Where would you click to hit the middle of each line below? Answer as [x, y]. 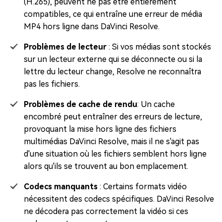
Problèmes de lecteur [65, 47]
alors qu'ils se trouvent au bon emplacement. [106, 166]
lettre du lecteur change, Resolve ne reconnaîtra [112, 72]
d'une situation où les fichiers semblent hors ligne [115, 154]
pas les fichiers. [52, 84]
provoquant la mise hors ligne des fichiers [100, 129]
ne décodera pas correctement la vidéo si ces [106, 212]
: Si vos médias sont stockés [159, 47]
